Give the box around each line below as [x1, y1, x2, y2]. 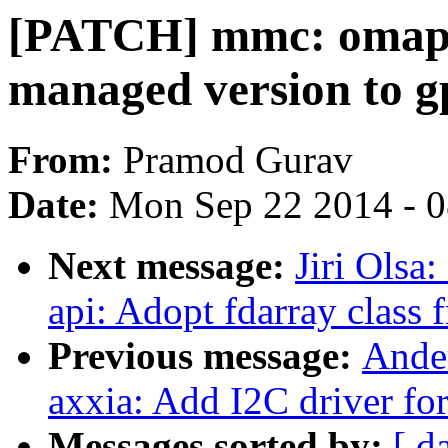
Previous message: [48, 334, 362, 378]
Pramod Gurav [123, 138, 353, 182]
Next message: [48, 244, 295, 288]
